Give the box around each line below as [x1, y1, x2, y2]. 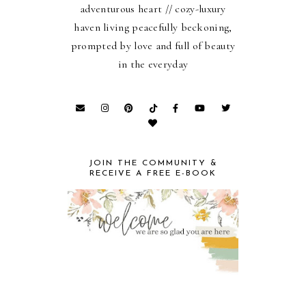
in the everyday [117, 57, 189, 71]
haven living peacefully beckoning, [74, 20, 232, 34]
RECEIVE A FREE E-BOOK [89, 169, 217, 178]
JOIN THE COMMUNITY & [88, 158, 218, 167]
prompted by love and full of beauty [70, 38, 236, 53]
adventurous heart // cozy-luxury [80, 1, 226, 16]
